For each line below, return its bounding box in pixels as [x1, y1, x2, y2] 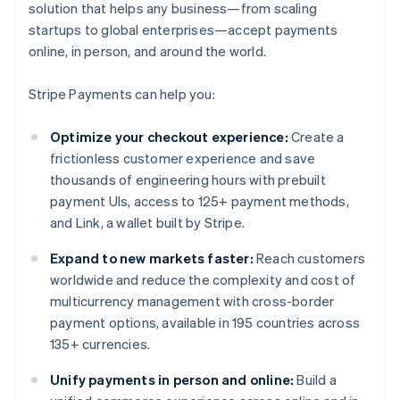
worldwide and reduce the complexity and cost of [50, 271, 356, 289]
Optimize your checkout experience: [50, 128, 288, 146]
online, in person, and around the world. [29, 42, 266, 61]
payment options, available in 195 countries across [50, 313, 361, 332]
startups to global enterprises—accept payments [29, 21, 338, 39]
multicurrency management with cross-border [50, 292, 335, 311]
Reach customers [253, 249, 366, 268]
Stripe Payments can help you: [29, 85, 215, 104]
